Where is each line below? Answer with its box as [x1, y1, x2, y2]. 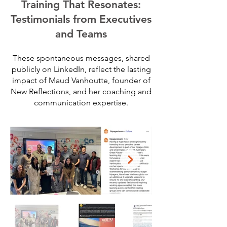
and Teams [55, 27, 107, 40]
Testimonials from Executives [11, 13, 152, 25]
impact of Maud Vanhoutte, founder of [12, 75, 150, 85]
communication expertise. [34, 98, 128, 107]
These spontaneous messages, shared [12, 53, 150, 63]
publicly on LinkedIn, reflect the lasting [11, 64, 151, 74]
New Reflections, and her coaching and [11, 87, 152, 96]
